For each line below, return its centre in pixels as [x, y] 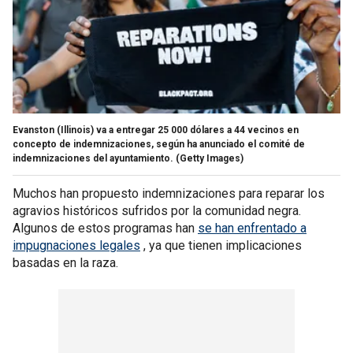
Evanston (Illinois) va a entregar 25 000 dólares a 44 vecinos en [156, 130]
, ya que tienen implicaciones [221, 245]
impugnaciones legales [76, 245]
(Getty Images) [210, 158]
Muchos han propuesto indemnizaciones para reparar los [169, 193]
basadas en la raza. [67, 262]
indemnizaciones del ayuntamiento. [93, 158]
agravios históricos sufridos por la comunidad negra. [157, 210]
